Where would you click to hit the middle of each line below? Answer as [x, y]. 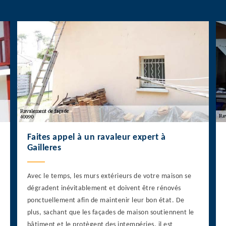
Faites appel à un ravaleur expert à [96, 138]
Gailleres [44, 148]
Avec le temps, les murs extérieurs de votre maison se [109, 177]
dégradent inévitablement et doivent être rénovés [104, 189]
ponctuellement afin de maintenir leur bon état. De [106, 201]
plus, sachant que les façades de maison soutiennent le [110, 213]
